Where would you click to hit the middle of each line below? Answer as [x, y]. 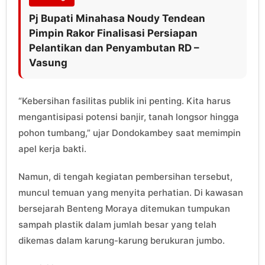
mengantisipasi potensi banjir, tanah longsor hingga [129, 117]
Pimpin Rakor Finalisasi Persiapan [113, 33]
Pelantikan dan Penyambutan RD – [114, 48]
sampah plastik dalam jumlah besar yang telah [117, 224]
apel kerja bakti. [52, 148]
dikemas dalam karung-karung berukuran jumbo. [122, 240]
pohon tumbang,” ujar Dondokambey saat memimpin [130, 132]
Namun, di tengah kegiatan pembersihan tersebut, [125, 176]
